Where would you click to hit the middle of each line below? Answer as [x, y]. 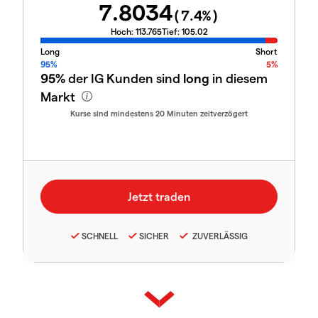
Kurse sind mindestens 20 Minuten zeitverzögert [159, 113]
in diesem [238, 78]
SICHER [154, 235]
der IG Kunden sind [124, 78]
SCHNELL [99, 235]
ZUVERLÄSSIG [219, 235]
